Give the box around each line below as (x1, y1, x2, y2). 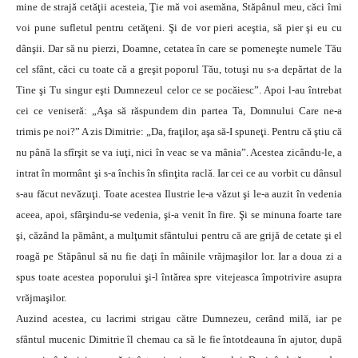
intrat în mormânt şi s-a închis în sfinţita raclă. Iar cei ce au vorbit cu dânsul (16, 167, 342, 180)
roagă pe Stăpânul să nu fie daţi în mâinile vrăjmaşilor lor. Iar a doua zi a (16, 250, 342, 263)
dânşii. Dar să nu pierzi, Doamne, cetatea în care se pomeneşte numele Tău (16, 42, 342, 55)
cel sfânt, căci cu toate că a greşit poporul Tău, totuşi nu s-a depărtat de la (16, 63, 342, 76)
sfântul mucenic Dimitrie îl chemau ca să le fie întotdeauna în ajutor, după (16, 333, 342, 346)
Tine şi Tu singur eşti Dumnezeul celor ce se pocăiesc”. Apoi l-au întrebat (16, 84, 342, 97)
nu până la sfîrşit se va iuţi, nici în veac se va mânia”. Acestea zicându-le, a (16, 146, 342, 159)
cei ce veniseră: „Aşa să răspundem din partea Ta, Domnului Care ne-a (16, 105, 342, 117)
